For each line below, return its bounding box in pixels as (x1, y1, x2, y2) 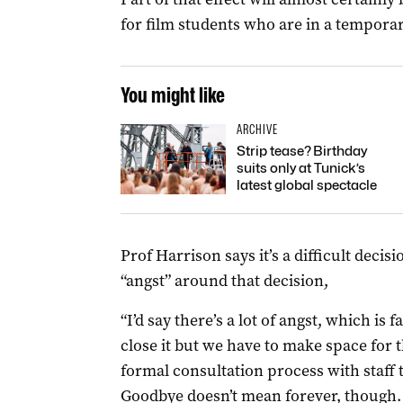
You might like (120, 82, 225, 108)
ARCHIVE (236, 121, 278, 138)
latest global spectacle (236, 177, 377, 193)
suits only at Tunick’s (236, 160, 365, 176)
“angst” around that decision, (120, 270, 328, 291)
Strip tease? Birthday (236, 143, 367, 159)
